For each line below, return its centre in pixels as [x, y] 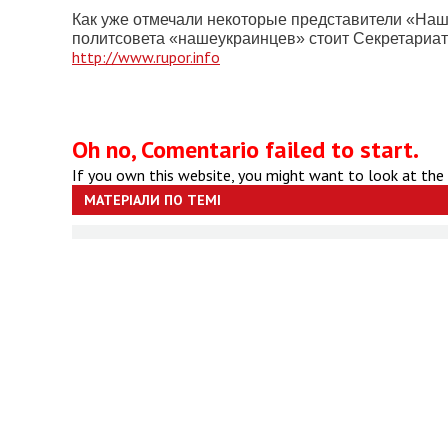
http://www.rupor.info [146, 57]
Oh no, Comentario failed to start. [245, 149]
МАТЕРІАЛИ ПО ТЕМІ [152, 200]
